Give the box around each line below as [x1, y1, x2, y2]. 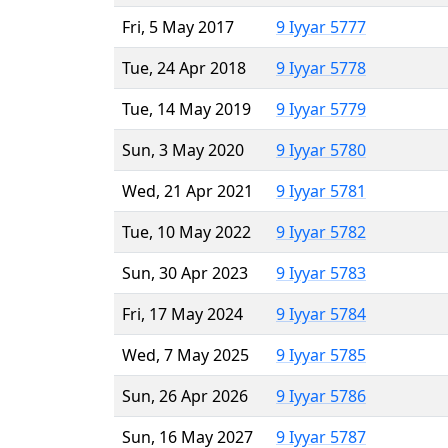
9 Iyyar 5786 [276, 384, 366, 407]
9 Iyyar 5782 [276, 220, 366, 243]
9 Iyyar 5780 [276, 138, 366, 161]
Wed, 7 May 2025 [122, 343, 249, 366]
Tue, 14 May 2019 [122, 97, 251, 120]
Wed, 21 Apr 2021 [122, 179, 253, 202]
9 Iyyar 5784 [276, 302, 366, 325]
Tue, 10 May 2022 [122, 220, 251, 243]
